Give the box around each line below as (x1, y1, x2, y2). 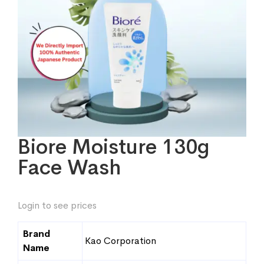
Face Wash (18, 154, 121, 180)
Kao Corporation (85, 235, 156, 247)
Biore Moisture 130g (18, 134, 210, 160)
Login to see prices (18, 199, 97, 212)
